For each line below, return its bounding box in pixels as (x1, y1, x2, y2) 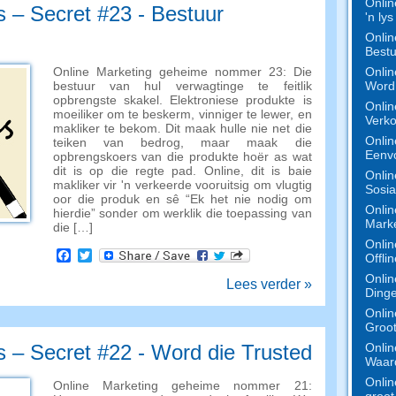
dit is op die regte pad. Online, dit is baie (52, 164, 312, 178)
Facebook (70, 247, 133, 263)
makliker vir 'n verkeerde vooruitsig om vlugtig (52, 178, 312, 192)
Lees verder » (225, 277, 312, 292)
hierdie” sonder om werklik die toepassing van (52, 206, 312, 220)
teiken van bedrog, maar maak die (52, 135, 312, 149)
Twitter (91, 247, 133, 263)
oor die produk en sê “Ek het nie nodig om (52, 192, 312, 206)
